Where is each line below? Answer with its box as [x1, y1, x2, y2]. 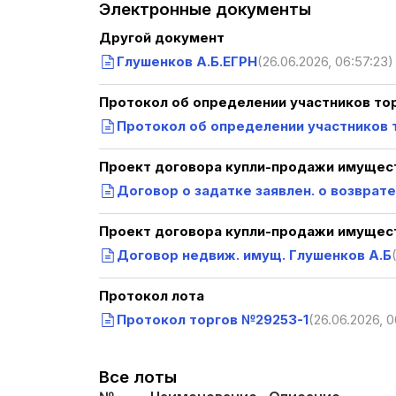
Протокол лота [99, 288, 204, 305]
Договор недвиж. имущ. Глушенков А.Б [117, 247, 392, 263]
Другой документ [99, 30, 225, 47]
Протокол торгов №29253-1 [117, 311, 308, 328]
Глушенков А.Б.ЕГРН [117, 54, 257, 71]
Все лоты [99, 366, 177, 387]
